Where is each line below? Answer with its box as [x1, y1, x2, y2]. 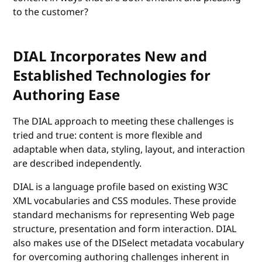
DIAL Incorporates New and [13, 46, 208, 67]
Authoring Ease [13, 84, 120, 106]
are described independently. [13, 156, 142, 171]
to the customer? [13, 5, 89, 19]
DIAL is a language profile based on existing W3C [13, 180, 229, 194]
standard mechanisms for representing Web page [13, 208, 235, 222]
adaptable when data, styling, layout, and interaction [13, 142, 246, 157]
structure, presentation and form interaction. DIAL [13, 222, 237, 236]
